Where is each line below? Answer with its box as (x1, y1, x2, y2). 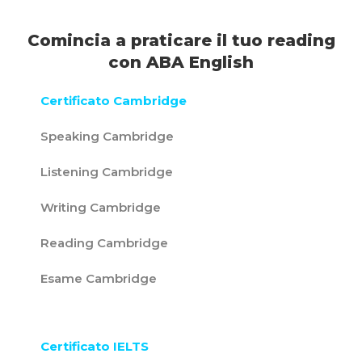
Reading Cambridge (40, 235, 168, 251)
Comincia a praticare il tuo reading (27, 31, 335, 51)
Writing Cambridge (40, 200, 161, 216)
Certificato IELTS (40, 339, 149, 355)
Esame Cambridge (40, 271, 157, 287)
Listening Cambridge (40, 164, 173, 180)
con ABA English (108, 53, 254, 73)
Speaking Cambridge (40, 128, 174, 145)
